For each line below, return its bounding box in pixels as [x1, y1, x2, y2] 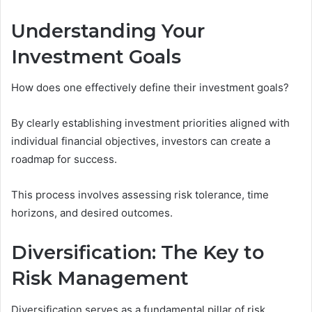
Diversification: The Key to [11, 241, 264, 265]
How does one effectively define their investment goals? [11, 81, 289, 95]
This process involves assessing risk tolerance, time [11, 188, 269, 202]
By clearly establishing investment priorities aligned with [11, 116, 290, 130]
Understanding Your [11, 19, 205, 42]
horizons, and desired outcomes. [11, 206, 173, 220]
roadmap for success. [11, 153, 117, 166]
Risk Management [11, 267, 189, 290]
